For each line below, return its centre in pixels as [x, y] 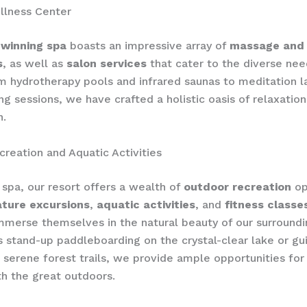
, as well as [35, 64]
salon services [107, 64]
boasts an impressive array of [148, 46]
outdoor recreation [237, 186]
